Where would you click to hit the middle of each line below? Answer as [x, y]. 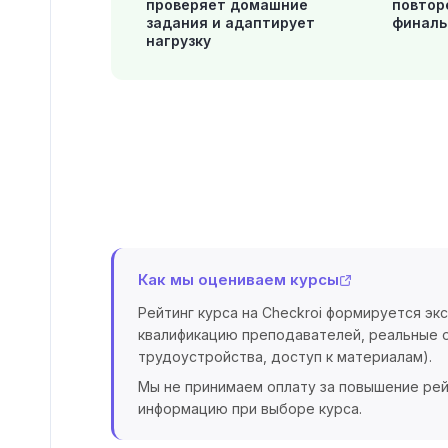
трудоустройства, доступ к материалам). [285, 356]
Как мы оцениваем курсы [238, 279]
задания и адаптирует [230, 22]
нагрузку [178, 40]
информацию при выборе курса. [250, 408]
